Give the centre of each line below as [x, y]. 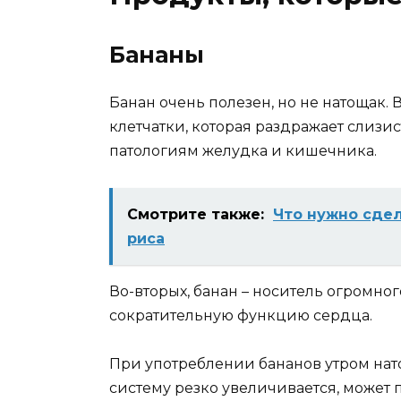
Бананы [157, 55]
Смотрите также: [196, 214]
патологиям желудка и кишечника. [243, 151]
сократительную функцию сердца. [241, 315]
